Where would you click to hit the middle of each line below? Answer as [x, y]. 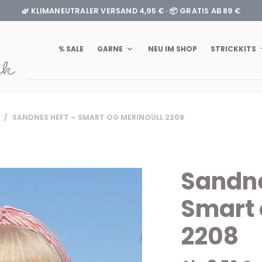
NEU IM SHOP [173, 49]
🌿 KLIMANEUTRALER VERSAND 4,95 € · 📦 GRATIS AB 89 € [131, 11]
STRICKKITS [233, 49]
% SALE [71, 49]
